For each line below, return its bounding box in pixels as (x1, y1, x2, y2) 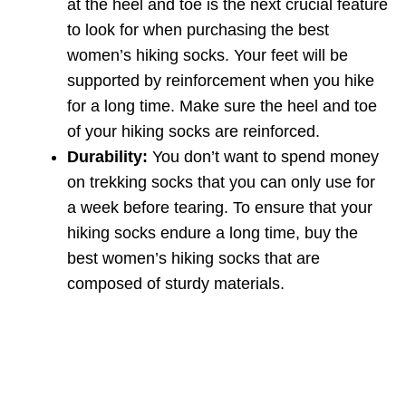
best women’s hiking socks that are (67, 249, 320, 267)
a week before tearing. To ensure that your (67, 198, 372, 217)
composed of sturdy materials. (67, 275, 285, 293)
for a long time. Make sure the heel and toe (67, 97, 377, 115)
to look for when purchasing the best (67, 21, 329, 39)
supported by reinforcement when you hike (67, 72, 374, 90)
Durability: (67, 148, 148, 166)
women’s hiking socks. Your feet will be (67, 46, 348, 64)
